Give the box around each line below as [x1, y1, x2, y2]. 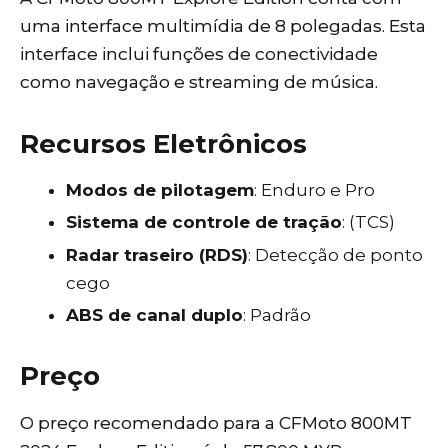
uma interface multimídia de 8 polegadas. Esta [20, 16, 426, 37]
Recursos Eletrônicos [20, 127, 307, 160]
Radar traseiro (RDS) [66, 244, 249, 265]
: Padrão [243, 304, 312, 325]
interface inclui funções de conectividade [20, 44, 378, 65]
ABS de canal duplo [66, 304, 244, 325]
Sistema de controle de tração [66, 212, 343, 233]
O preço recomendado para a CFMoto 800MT [20, 412, 412, 433]
